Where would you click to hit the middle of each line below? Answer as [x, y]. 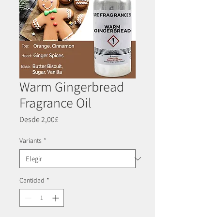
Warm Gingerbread [72, 87]
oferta [68, 139]
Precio [68, 119]
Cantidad [32, 180]
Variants [31, 141]
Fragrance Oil [55, 103]
